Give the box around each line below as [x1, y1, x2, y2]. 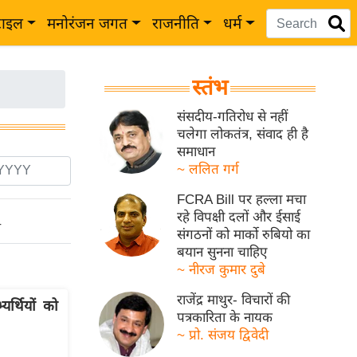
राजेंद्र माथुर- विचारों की [177, 292, 291, 308]
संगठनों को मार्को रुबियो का [177, 227, 311, 242]
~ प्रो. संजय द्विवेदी [177, 328, 269, 343]
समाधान [177, 144, 216, 159]
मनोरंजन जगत [47, 15, 128, 32]
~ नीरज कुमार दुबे [177, 262, 266, 277]
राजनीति [151, 15, 199, 32]
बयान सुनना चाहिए [177, 245, 268, 260]
